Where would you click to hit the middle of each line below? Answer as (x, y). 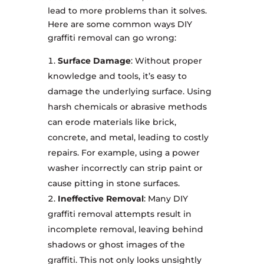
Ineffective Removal (100, 199)
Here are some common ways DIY (120, 24)
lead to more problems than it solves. (127, 11)
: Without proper (166, 61)
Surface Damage (94, 61)
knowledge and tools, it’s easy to (117, 76)
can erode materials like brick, (112, 122)
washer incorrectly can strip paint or (125, 168)
